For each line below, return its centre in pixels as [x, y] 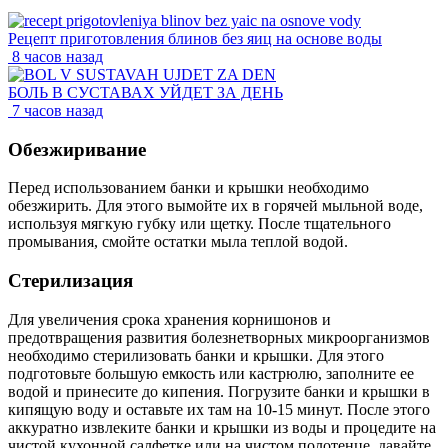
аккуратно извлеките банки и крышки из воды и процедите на [222, 427]
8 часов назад [57, 56]
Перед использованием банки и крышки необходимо [188, 188]
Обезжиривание [77, 149]
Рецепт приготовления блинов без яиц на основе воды [195, 38]
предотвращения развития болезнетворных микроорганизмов [219, 337]
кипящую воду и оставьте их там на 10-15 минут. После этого [219, 409]
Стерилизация [70, 281]
